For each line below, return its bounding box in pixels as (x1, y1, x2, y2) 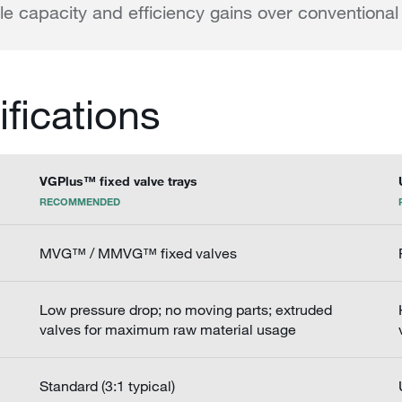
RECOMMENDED (39, 194, 120, 207)
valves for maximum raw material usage (39, 320, 296, 338)
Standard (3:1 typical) (39, 377, 175, 395)
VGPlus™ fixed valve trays (39, 173, 197, 189)
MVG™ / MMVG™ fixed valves (39, 244, 237, 262)
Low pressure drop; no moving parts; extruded (39, 301, 332, 319)
